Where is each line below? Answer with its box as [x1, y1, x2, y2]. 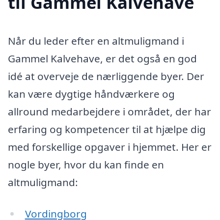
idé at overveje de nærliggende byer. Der [8, 69, 204, 83]
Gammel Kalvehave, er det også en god [8, 51, 197, 65]
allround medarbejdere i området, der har [8, 104, 211, 118]
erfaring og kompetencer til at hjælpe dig [8, 122, 206, 136]
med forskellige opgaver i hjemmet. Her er [8, 139, 212, 154]
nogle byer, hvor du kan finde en [8, 157, 164, 171]
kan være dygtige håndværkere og [8, 86, 175, 101]
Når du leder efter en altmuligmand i [8, 33, 184, 48]
